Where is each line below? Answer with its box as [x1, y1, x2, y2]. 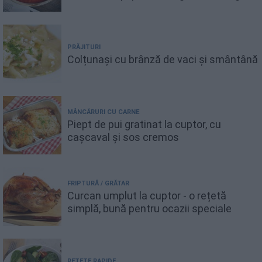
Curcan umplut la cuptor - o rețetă [67, 189, 226, 202]
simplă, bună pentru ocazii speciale [67, 202, 232, 215]
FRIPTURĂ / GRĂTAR [67, 179, 129, 187]
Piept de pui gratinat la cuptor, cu [67, 118, 221, 130]
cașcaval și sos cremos [67, 130, 179, 143]
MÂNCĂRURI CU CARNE [67, 108, 139, 116]
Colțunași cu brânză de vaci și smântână [67, 53, 258, 65]
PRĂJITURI [67, 43, 101, 51]
